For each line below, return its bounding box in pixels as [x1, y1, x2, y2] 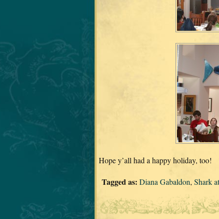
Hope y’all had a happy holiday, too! [99, 154, 212, 165]
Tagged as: [102, 176, 137, 188]
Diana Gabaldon [139, 176, 190, 187]
